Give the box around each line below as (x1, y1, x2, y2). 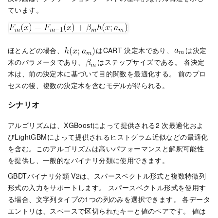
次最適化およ (162, 120, 204, 130)
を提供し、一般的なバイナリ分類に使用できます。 (8, 155, 169, 165)
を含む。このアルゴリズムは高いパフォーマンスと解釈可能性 (8, 143, 204, 153)
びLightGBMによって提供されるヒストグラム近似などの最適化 (8, 131, 208, 142)
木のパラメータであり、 (8, 56, 85, 67)
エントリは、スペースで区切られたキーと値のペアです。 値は (8, 205, 206, 216)
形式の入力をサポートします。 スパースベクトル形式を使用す (8, 182, 206, 192)
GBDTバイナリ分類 (8, 170, 69, 181)
